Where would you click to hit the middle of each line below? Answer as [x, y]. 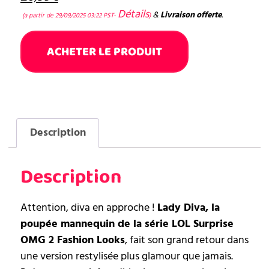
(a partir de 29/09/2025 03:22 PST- [69, 15]
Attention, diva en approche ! [89, 207]
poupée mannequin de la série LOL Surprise [127, 223]
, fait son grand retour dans [187, 240]
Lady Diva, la [189, 207]
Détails [133, 14]
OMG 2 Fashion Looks [73, 240]
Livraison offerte [191, 15]
